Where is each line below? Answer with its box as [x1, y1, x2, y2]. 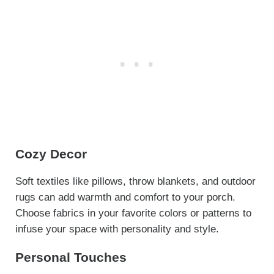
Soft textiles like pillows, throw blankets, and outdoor [15, 176, 256, 188]
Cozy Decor [15, 147, 87, 161]
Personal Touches [15, 250, 127, 265]
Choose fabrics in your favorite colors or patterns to [15, 207, 251, 220]
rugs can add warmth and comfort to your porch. [15, 191, 235, 204]
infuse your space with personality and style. [15, 223, 219, 235]
